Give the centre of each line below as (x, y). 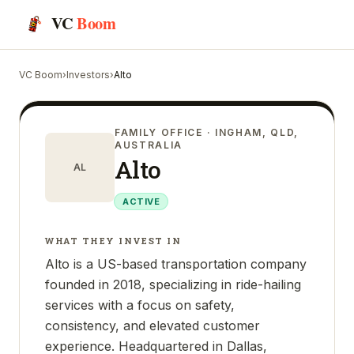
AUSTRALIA (149, 145)
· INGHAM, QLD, (251, 132)
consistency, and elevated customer (153, 326)
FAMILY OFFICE (159, 132)
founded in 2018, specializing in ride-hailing (173, 284)
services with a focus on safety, (140, 305)
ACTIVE (141, 201)
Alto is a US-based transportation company (176, 264)
